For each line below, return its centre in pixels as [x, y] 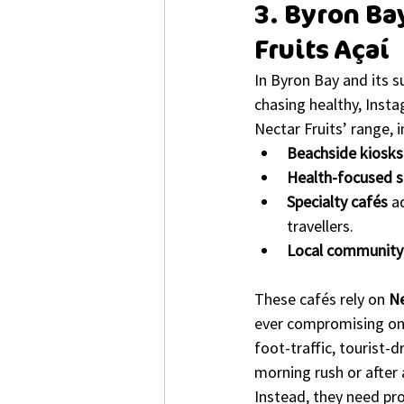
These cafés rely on [321, 298]
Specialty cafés [337, 201]
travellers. [320, 225]
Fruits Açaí [322, 50]
